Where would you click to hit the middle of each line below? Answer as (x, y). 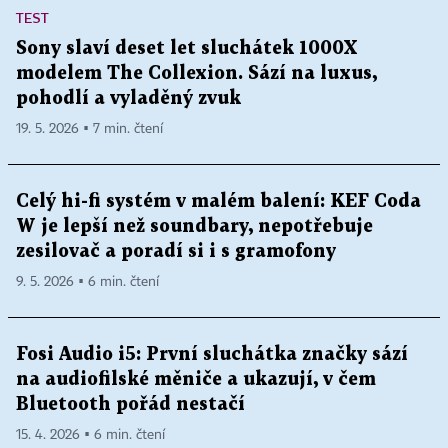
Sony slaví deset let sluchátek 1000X (186, 49)
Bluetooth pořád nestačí (130, 405)
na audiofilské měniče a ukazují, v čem (196, 380)
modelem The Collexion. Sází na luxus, (196, 74)
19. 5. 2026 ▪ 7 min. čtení (89, 129)
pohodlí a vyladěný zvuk (128, 99)
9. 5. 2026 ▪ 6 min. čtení (87, 282)
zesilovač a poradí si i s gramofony (176, 252)
